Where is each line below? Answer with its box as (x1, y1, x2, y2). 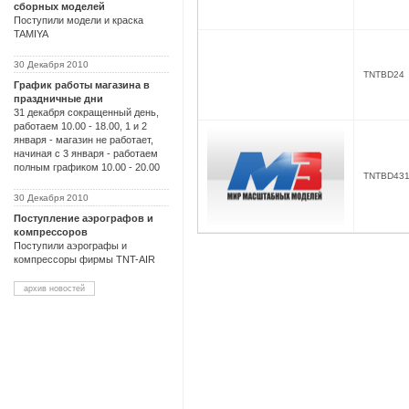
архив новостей (24, 284, 85, 294)
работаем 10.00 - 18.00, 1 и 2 (14, 121, 147, 132)
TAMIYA (14, 28, 48, 40)
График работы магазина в (14, 79, 150, 91)
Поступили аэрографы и (14, 240, 127, 252)
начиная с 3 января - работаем (14, 148, 158, 160)
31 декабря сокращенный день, (14, 107, 159, 119)
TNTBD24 (363, 69, 404, 79)
